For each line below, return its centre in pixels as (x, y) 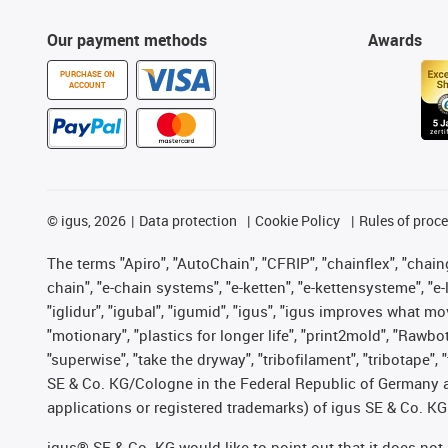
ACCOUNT (87, 84)
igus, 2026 (92, 220)
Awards (394, 39)
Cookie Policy (298, 220)
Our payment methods (127, 39)
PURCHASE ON (87, 73)
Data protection (187, 220)
